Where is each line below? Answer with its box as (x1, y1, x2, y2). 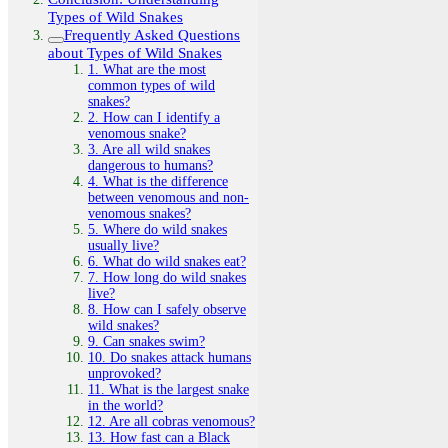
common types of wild (88, 77, 215, 93)
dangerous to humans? (88, 157, 213, 173)
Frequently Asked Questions (64, 25, 240, 43)
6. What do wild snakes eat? (88, 253, 246, 269)
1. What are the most (88, 61, 206, 77)
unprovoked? (88, 365, 161, 381)
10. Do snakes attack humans (88, 349, 251, 365)
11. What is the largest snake (88, 381, 249, 397)
